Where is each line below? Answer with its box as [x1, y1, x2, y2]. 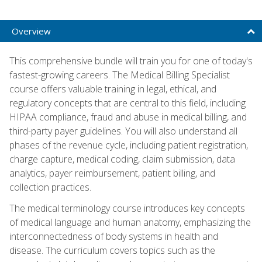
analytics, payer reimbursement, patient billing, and [9, 166, 215, 180]
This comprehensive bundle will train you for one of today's [9, 54, 253, 67]
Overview [12, 25, 51, 37]
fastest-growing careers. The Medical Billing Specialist [9, 68, 230, 81]
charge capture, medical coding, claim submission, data [9, 152, 235, 166]
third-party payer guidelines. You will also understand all [9, 124, 237, 137]
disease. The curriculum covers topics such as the [9, 243, 215, 257]
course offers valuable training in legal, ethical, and [9, 82, 216, 95]
